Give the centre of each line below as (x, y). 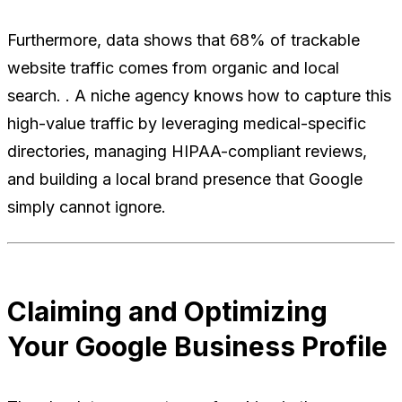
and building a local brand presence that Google (185, 179)
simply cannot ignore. (87, 207)
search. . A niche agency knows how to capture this (199, 96)
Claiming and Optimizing (167, 312)
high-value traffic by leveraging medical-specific (187, 124)
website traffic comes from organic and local (173, 68)
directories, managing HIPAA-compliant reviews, (187, 152)
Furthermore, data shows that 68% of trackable (184, 40)
